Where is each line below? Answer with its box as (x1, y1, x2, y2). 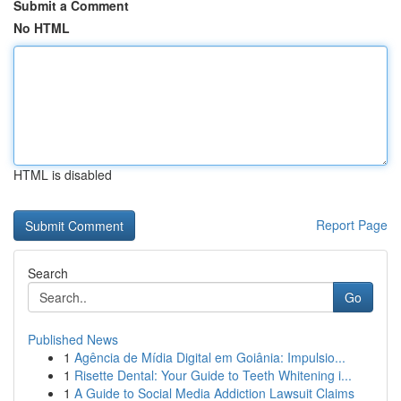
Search (28, 264, 68, 282)
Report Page (316, 216, 388, 234)
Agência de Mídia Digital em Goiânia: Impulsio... (74, 348, 346, 366)
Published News (28, 330, 118, 348)
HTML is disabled (13, 166, 112, 183)
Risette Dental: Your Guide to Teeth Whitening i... (74, 366, 352, 384)
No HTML (13, 19, 70, 37)
